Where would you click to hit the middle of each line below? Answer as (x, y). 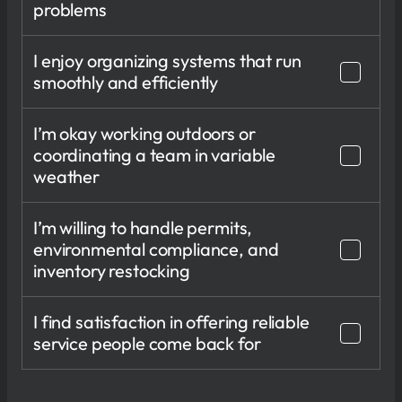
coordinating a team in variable (155, 154)
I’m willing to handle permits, (143, 227)
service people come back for (147, 343)
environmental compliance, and (156, 249)
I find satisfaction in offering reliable (171, 321)
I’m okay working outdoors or (144, 133)
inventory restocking (112, 270)
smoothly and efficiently (126, 82)
